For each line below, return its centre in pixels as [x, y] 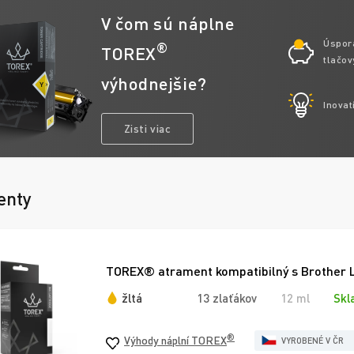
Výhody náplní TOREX [175, 340]
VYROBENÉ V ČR [313, 340]
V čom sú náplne [168, 23]
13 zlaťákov [227, 298]
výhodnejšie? [154, 83]
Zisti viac [147, 128]
